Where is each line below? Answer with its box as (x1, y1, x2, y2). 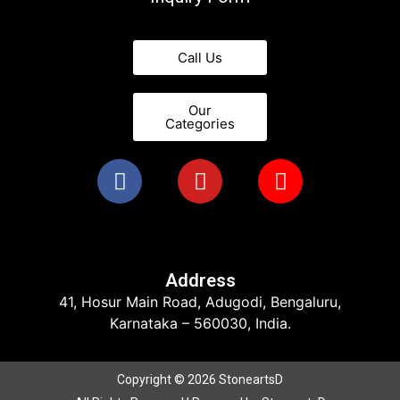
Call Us (178, 49, 222, 67)
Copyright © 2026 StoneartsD (117, 372, 283, 387)
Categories (165, 115, 235, 133)
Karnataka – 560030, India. (109, 313, 291, 332)
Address (164, 269, 236, 291)
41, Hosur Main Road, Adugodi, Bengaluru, (59, 292, 341, 311)
